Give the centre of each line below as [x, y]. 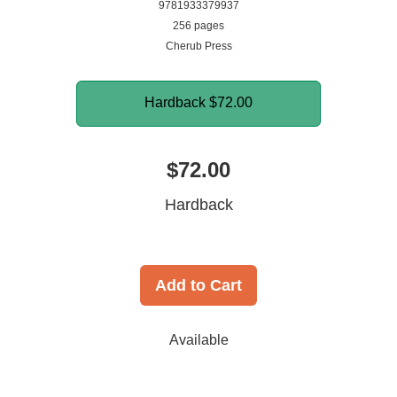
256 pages [198, 26]
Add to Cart [198, 286]
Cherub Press [198, 47]
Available [198, 340]
